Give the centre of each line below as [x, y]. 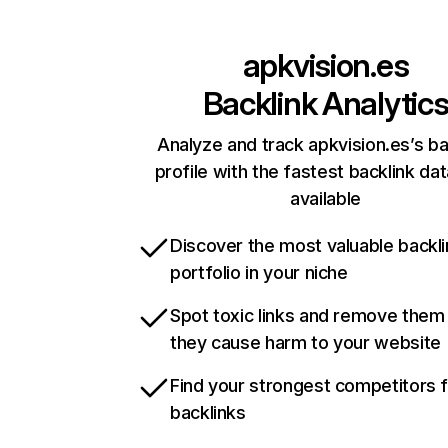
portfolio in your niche [259, 273]
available [325, 199]
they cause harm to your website [305, 343]
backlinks [208, 413]
